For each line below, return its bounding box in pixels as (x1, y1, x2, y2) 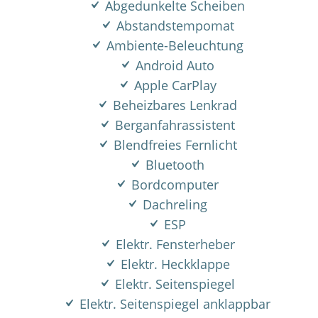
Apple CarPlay (130, 77, 216, 94)
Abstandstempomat (112, 17, 234, 34)
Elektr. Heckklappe (116, 256, 230, 273)
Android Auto (132, 57, 214, 74)
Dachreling (139, 196, 207, 213)
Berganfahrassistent (111, 116, 235, 133)
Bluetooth (142, 156, 204, 173)
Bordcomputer (128, 176, 219, 193)
